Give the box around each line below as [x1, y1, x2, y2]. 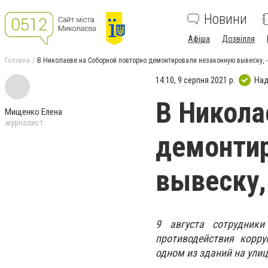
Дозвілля [222, 34, 255, 44]
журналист [5, 117, 44, 128]
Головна [5, 56, 30, 65]
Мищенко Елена [5, 106, 62, 117]
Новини [204, 11, 247, 28]
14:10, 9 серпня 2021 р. [156, 74, 235, 86]
